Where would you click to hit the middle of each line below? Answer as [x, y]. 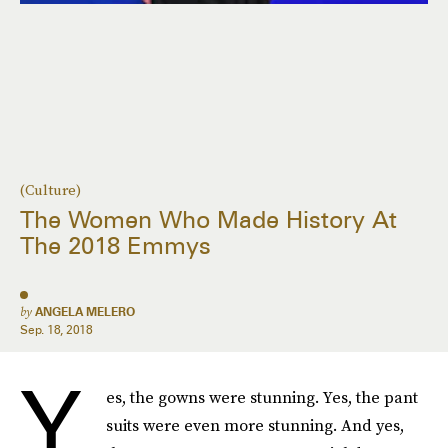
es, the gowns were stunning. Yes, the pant [262, 397]
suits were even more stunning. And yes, [255, 425]
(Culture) [50, 190]
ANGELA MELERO [85, 311]
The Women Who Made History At [208, 220]
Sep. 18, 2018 [56, 329]
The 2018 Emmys [115, 246]
